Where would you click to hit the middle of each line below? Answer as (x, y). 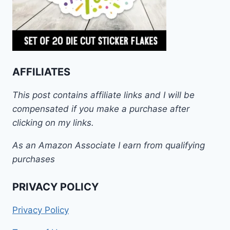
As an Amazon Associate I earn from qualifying (109, 145)
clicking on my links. (53, 122)
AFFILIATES (41, 72)
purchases (34, 159)
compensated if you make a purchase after (101, 109)
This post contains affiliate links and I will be (103, 95)
